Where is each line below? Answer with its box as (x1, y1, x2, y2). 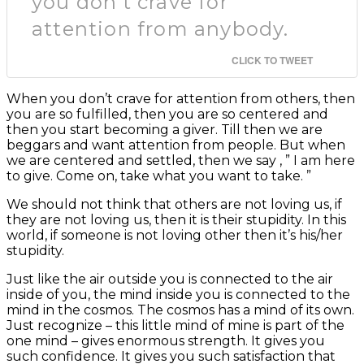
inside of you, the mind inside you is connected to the (6, 287, 350, 303)
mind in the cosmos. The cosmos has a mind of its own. (6, 302, 354, 318)
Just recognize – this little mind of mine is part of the (6, 318, 344, 334)
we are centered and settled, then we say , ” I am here (6, 153, 355, 169)
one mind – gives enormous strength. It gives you (6, 333, 325, 349)
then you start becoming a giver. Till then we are (6, 122, 323, 138)
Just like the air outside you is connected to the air (6, 271, 333, 288)
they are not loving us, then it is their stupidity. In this (6, 212, 346, 228)
